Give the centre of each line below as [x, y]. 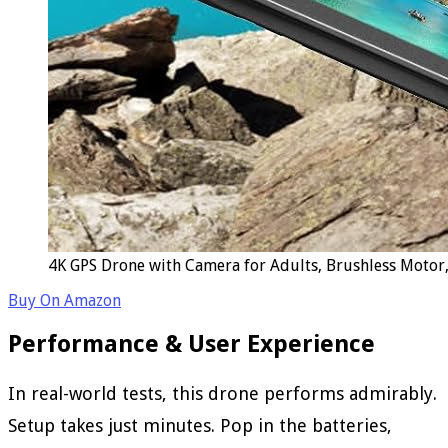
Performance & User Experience [191, 344]
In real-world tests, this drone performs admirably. [222, 394]
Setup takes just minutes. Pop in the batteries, [200, 426]
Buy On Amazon [64, 301]
